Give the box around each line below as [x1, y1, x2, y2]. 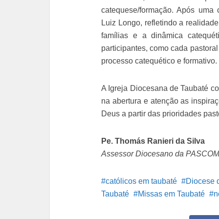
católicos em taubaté [106, 177, 177, 185]
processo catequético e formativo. [101, 57, 217, 65]
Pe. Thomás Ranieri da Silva [101, 137, 205, 145]
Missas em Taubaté [138, 190, 205, 198]
